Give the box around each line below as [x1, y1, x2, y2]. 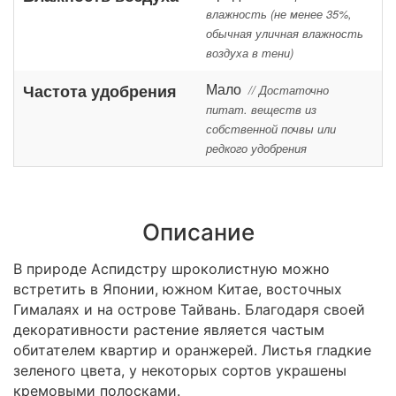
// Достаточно [248, 82, 329, 98]
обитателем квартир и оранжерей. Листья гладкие [13, 341, 371, 359]
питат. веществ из [206, 102, 316, 118]
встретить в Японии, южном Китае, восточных [13, 280, 342, 298]
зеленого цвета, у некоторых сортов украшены [13, 362, 346, 379]
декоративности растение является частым [13, 321, 324, 339]
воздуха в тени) [206, 45, 293, 61]
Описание [141, 218, 255, 246]
